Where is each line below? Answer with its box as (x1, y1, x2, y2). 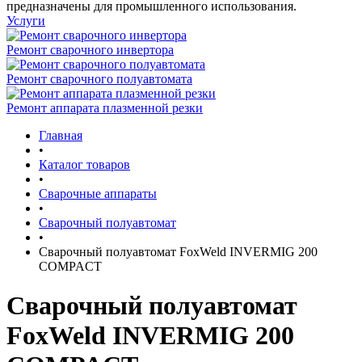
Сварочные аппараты (39, 187, 157, 200)
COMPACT (39, 259, 102, 273)
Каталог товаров (39, 158, 130, 171)
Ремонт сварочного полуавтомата (6, 72, 192, 86)
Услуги (6, 14, 45, 27)
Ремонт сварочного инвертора (6, 43, 174, 57)
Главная (39, 128, 82, 142)
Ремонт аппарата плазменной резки (6, 101, 203, 115)
